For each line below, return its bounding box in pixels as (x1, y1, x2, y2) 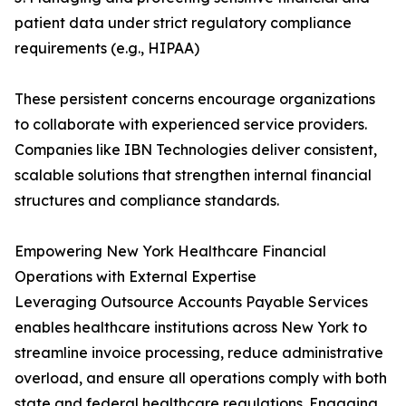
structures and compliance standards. (14, 191, 279, 210)
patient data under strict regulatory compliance (14, 14, 352, 33)
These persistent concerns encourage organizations (14, 90, 375, 109)
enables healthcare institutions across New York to (14, 318, 367, 337)
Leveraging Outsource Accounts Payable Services (14, 293, 368, 312)
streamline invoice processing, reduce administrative (14, 343, 383, 362)
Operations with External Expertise (14, 267, 256, 286)
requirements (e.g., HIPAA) (14, 39, 199, 58)
